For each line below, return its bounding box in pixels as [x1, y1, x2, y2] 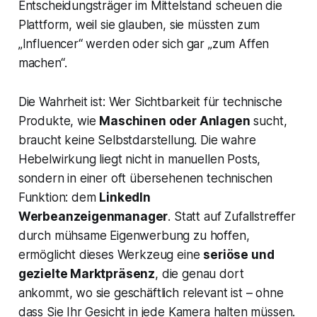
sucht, [250, 114, 287, 129]
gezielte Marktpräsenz [18, 267, 156, 282]
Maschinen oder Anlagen [99, 114, 250, 129]
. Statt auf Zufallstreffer [168, 209, 296, 224]
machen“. [18, 56, 67, 71]
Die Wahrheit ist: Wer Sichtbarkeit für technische [18, 95, 282, 110]
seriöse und [203, 248, 275, 263]
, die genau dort [155, 267, 244, 282]
